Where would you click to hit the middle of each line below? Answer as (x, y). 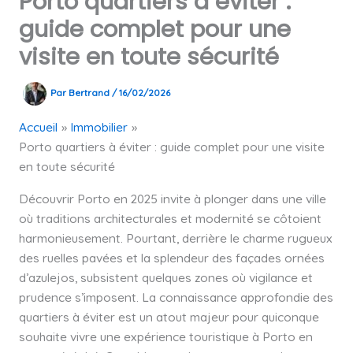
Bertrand (90, 93)
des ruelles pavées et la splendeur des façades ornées (171, 257)
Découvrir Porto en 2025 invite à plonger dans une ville (172, 198)
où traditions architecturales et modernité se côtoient (170, 218)
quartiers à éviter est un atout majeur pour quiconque (169, 316)
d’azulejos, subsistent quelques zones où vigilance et (165, 277)
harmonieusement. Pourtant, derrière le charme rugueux (175, 238)
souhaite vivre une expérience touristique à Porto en (165, 336)
